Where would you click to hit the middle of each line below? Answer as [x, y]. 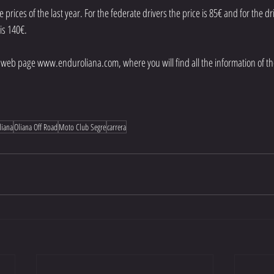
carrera [117, 127]
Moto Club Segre [82, 127]
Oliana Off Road [36, 127]
